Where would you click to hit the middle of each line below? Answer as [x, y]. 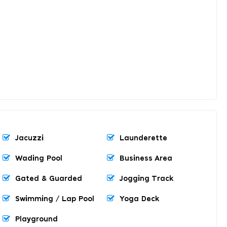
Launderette [143, 138]
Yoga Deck [139, 199]
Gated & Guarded [49, 179]
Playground [36, 219]
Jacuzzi [29, 138]
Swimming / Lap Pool [55, 199]
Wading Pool [39, 158]
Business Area [146, 158]
